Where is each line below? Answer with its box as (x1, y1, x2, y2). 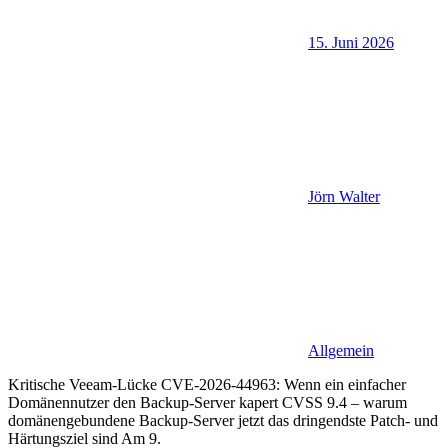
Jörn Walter (308, 188, 380, 206)
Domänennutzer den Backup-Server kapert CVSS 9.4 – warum (8, 394, 407, 412)
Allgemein (308, 342, 374, 360)
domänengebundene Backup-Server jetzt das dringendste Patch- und (8, 412, 438, 430)
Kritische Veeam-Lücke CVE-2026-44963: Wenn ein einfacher (8, 376, 406, 394)
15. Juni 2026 (308, 34, 394, 52)
